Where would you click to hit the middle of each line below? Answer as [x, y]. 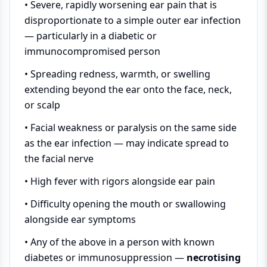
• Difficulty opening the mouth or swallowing [125, 204]
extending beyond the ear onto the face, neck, [128, 89]
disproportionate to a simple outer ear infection [133, 20]
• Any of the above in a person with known [119, 242]
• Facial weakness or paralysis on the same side [131, 127]
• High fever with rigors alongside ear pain [120, 181]
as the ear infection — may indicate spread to [127, 143]
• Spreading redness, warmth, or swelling [117, 74]
